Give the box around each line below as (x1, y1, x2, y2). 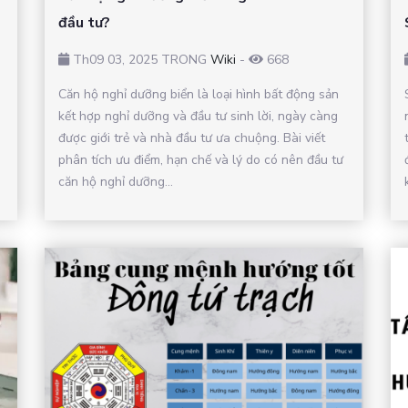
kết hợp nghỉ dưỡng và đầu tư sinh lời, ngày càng (58, 107, 338, 125)
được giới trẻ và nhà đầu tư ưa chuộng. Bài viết (58, 128, 325, 147)
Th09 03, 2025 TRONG (69, 50, 210, 68)
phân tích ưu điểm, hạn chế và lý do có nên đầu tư (58, 150, 343, 168)
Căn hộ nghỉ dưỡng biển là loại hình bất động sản (58, 85, 339, 103)
